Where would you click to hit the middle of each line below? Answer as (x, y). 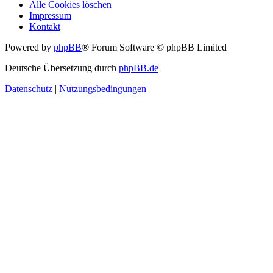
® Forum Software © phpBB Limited (154, 48)
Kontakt (45, 27)
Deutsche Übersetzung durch (62, 68)
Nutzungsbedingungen (103, 89)
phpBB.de (139, 68)
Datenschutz (29, 89)
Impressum (50, 16)
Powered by (29, 48)
